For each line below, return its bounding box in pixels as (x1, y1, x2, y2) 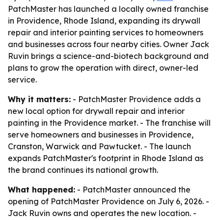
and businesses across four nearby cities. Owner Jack (8, 39, 209, 49)
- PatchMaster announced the (75, 185, 191, 194)
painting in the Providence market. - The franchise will (8, 118, 211, 128)
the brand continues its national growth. (8, 165, 158, 175)
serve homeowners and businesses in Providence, (8, 130, 193, 139)
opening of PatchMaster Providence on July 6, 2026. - (8, 196, 209, 206)
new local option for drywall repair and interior (8, 106, 185, 116)
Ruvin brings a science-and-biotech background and (8, 51, 209, 61)
